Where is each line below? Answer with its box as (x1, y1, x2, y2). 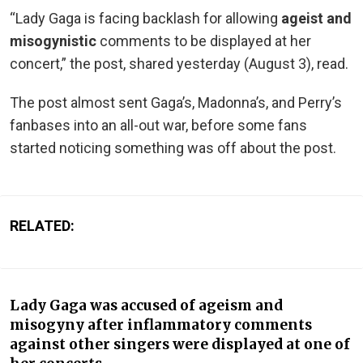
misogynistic (10, 32, 96, 49)
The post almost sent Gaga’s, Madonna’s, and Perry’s (10, 93, 342, 111)
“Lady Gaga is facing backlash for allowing (10, 9, 281, 27)
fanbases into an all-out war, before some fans (10, 116, 307, 134)
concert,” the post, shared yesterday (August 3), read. (10, 54, 348, 72)
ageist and (281, 9, 352, 27)
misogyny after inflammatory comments (10, 315, 312, 334)
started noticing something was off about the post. (10, 139, 336, 156)
